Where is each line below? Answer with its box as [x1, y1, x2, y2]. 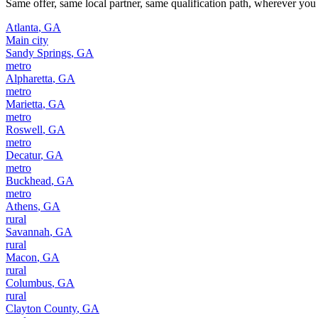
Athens [6, 199, 38, 212]
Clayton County [6, 302, 77, 314]
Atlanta [6, 21, 38, 33]
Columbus [6, 276, 52, 289]
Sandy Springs [6, 46, 71, 59]
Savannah [6, 225, 50, 238]
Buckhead [6, 174, 51, 187]
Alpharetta [6, 72, 53, 84]
